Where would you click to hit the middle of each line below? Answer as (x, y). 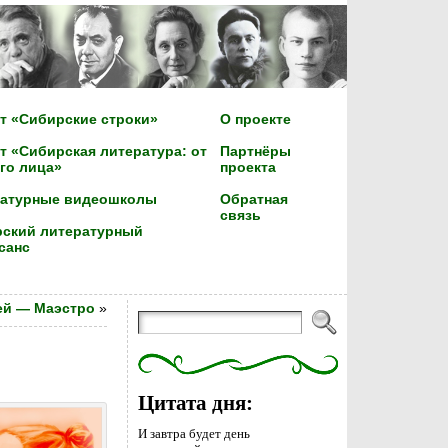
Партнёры (255, 151)
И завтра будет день (193, 433)
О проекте (255, 119)
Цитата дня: (195, 403)
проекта (247, 167)
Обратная (253, 199)
